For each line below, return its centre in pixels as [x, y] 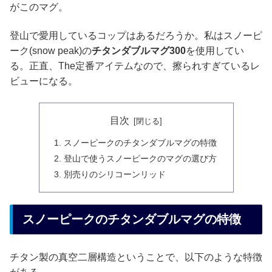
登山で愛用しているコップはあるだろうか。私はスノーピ [136, 36]
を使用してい [215, 51]
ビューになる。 [44, 81]
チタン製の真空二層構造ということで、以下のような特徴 [136, 257]
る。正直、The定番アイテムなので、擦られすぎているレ [135, 66]
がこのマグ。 [39, 7]
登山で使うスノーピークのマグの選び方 [140, 158]
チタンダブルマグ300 [139, 51]
